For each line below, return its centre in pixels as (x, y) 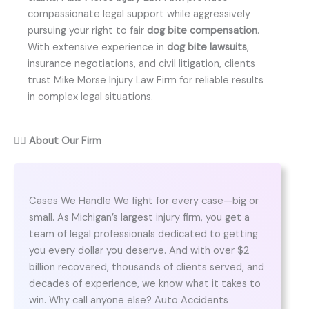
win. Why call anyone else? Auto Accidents (128, 301)
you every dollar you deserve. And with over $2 (139, 251)
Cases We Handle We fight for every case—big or (143, 201)
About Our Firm (65, 141)
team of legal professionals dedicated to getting (143, 235)
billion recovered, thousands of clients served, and (146, 268)
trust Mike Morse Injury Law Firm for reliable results (146, 80)
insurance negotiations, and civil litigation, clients (141, 63)
